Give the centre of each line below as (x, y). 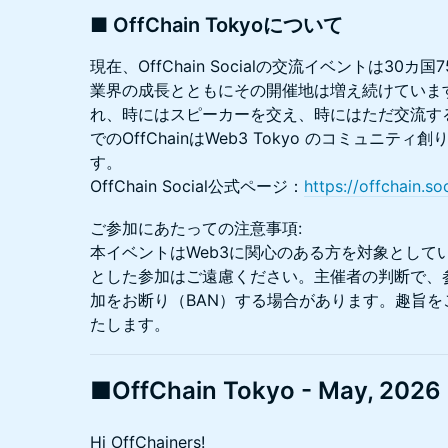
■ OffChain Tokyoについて (216, 24)
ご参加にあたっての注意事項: (196, 227)
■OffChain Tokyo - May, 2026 (265, 390)
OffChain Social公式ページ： (197, 185)
